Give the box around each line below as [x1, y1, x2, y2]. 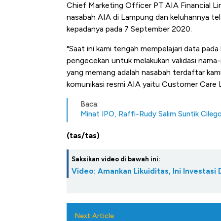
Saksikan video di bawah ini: [72, 155, 160, 163]
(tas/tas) [67, 131, 100, 141]
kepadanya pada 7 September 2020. [67, 24, 192, 34]
